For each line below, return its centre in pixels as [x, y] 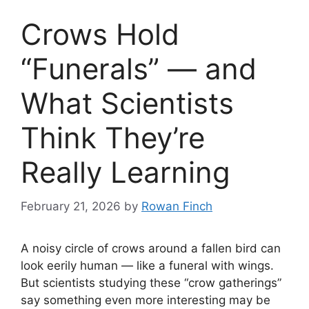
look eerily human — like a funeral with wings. [147, 265]
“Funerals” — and [139, 69]
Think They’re [113, 138]
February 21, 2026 [71, 206]
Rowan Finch [177, 206]
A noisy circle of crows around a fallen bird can [151, 248]
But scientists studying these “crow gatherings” [151, 282]
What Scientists [127, 103]
